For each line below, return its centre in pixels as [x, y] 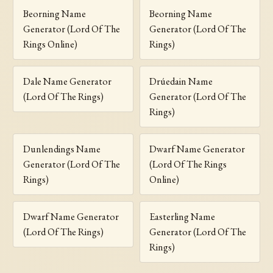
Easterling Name [183, 216]
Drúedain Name [181, 81]
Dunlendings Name [62, 149]
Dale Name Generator [67, 81]
